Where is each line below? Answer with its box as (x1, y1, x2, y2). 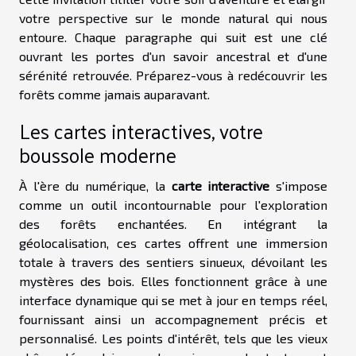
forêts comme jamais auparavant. (19, 86, 210, 102)
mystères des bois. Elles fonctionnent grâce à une (19, 273, 327, 288)
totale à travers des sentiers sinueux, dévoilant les (19, 253, 327, 269)
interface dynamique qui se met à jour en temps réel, (19, 292, 327, 308)
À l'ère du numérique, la (19, 177, 172, 193)
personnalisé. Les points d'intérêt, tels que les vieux (19, 330, 327, 346)
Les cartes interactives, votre (19, 112, 263, 149)
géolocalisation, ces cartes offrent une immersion (19, 234, 327, 250)
